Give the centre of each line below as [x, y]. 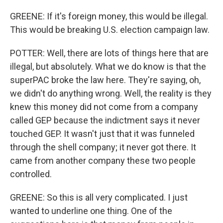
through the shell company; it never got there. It [103, 147]
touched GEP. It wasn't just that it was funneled [102, 134]
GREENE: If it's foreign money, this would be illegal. [109, 16]
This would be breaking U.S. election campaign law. [110, 30]
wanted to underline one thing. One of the [91, 211]
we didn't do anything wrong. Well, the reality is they [111, 93]
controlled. [31, 174]
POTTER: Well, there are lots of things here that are [109, 53]
